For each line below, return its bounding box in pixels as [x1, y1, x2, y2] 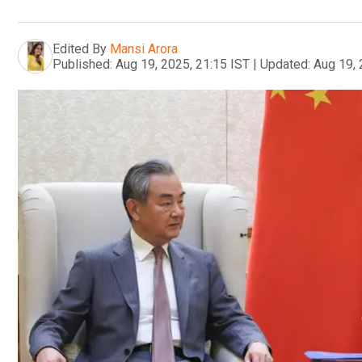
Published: [53, 56, 112, 72]
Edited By [53, 40, 107, 57]
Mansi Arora [110, 40, 178, 57]
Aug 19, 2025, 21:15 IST [116, 56, 250, 72]
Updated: [260, 56, 310, 72]
